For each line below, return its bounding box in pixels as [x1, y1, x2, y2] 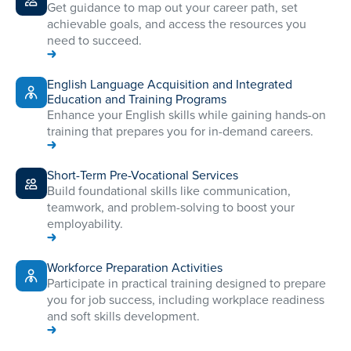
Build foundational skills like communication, [47, 182, 291, 201]
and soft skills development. [47, 307, 200, 326]
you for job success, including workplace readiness [47, 291, 324, 309]
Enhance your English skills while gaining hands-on [47, 106, 326, 125]
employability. [47, 215, 123, 233]
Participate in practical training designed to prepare [47, 274, 326, 293]
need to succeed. [47, 31, 142, 50]
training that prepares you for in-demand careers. [47, 122, 313, 141]
